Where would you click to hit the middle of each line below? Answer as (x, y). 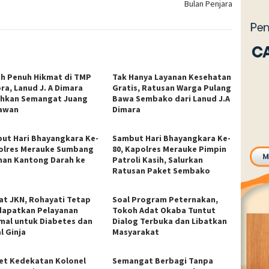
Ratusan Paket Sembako (162, 170)
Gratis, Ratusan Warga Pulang (172, 87)
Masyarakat (136, 231)
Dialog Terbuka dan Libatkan (170, 221)
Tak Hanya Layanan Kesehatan (172, 77)
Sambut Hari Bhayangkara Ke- (172, 138)
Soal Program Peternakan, (165, 199)
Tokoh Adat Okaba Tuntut (164, 210)
